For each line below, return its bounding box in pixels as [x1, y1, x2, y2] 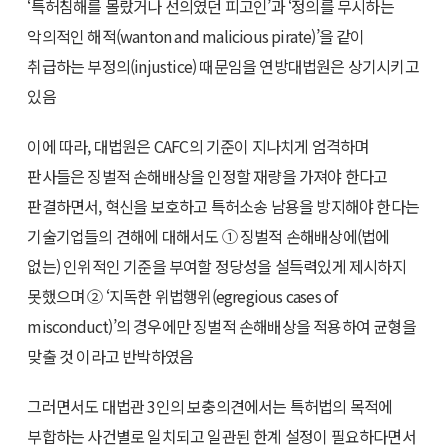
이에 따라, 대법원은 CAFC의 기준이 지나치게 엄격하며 [27, 133, 369, 158]
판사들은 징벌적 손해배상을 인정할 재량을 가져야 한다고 [27, 163, 388, 188]
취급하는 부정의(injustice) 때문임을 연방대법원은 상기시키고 [27, 53, 419, 78]
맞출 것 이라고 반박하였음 [27, 343, 194, 368]
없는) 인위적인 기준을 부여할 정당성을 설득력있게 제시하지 [27, 253, 406, 278]
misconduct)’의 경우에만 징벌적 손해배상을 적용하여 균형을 [27, 313, 416, 338]
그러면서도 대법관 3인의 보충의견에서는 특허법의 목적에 [27, 393, 393, 418]
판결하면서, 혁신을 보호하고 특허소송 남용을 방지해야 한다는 [27, 193, 420, 218]
